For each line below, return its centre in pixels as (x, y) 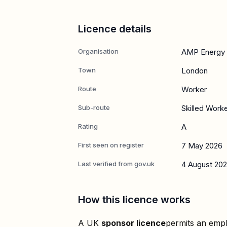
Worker (194, 89)
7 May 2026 (202, 145)
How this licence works (134, 199)
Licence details (115, 29)
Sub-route (94, 107)
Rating (88, 126)
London (195, 70)
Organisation (98, 51)
